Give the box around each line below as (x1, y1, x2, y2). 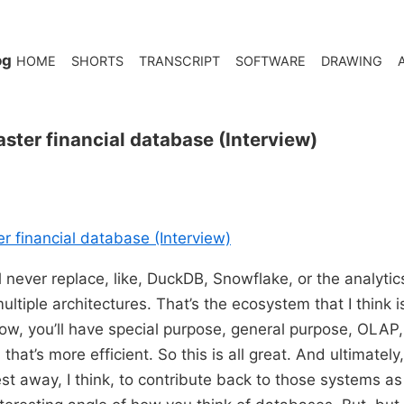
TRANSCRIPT (139, 53, 220, 69)
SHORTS (71, 53, 124, 69)
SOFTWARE (235, 53, 306, 69)
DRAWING (321, 53, 382, 69)
